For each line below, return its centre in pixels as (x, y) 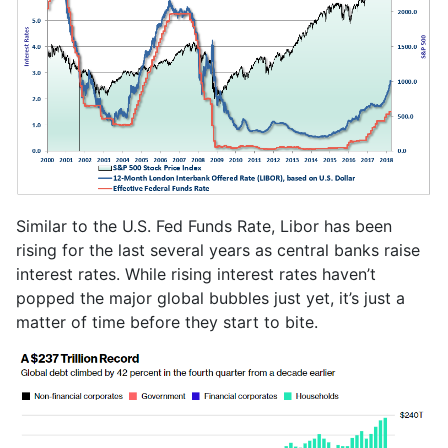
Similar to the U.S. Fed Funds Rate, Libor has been (204, 225)
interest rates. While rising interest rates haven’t (196, 273)
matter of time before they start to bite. (167, 321)
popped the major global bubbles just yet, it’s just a (210, 297)
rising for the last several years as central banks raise (218, 249)
